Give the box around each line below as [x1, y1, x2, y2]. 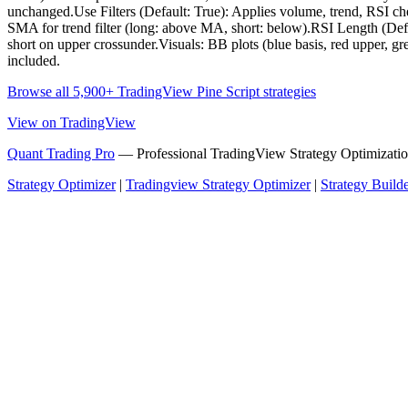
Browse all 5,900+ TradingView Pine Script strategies [7, 84, 316, 100]
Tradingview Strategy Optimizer [126, 177, 311, 193]
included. [7, 53, 60, 69]
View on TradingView [7, 115, 136, 131]
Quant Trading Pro [7, 146, 115, 162]
